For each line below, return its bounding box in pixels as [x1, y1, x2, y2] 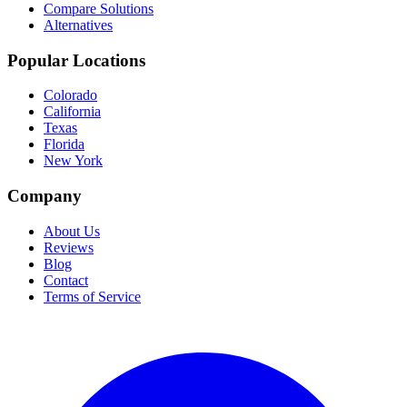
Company [7, 186, 82, 206]
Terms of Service [44, 288, 141, 304]
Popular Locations [7, 50, 145, 70]
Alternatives [44, 17, 113, 34]
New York [44, 153, 103, 169]
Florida [44, 136, 84, 153]
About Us [44, 223, 100, 239]
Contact [44, 272, 88, 288]
